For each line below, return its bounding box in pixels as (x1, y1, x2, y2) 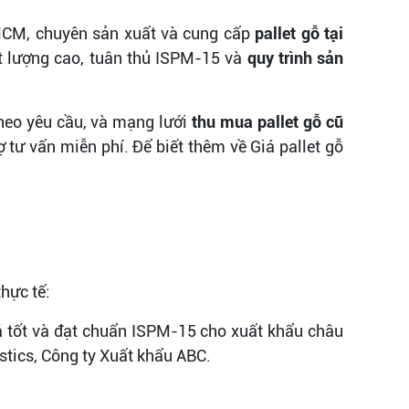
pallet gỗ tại (255, 23, 344, 43)
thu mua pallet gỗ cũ (192, 111, 344, 131)
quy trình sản (246, 47, 344, 68)
